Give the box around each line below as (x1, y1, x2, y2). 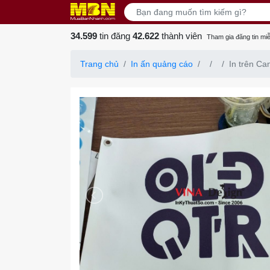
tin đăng (97, 31, 133, 41)
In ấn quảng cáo (131, 59, 193, 69)
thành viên (159, 31, 202, 41)
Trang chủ (80, 59, 119, 69)
